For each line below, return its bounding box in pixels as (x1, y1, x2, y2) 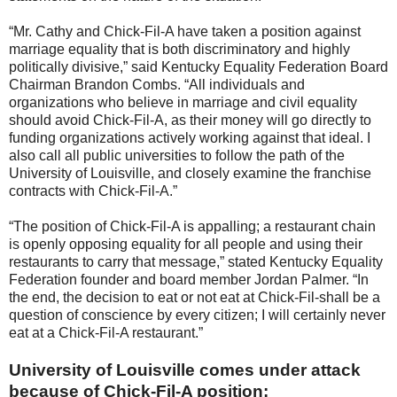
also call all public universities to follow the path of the (9, 148, 345, 164)
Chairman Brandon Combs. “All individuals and (9, 77, 305, 93)
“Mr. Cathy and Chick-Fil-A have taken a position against (9, 24, 361, 40)
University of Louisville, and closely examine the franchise (9, 166, 371, 182)
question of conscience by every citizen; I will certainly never (9, 307, 385, 323)
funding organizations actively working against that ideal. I (9, 130, 370, 146)
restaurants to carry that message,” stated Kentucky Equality (9, 254, 383, 270)
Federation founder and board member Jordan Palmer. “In (9, 272, 369, 288)
